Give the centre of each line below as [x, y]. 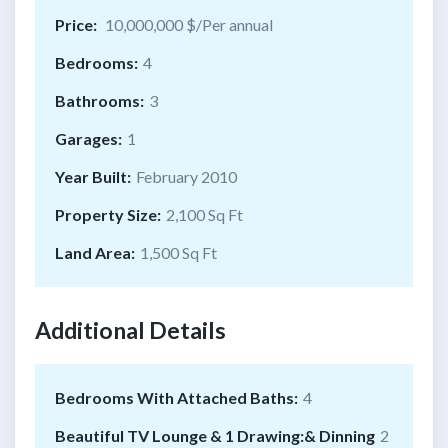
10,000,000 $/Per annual [187, 25]
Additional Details [130, 330]
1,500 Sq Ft [178, 253]
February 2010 [186, 177]
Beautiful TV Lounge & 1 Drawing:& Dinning [215, 436]
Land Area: [95, 253]
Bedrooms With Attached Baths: [176, 398]
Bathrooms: [99, 101]
